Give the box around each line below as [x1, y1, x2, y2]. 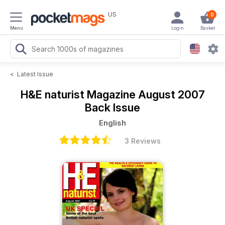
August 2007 [138, 88, 205, 101]
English [99, 118, 126, 128]
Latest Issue [17, 70, 53, 78]
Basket [200, 25, 215, 31]
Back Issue [85, 101, 140, 114]
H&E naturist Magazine [20, 88, 138, 101]
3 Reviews [125, 137, 161, 145]
